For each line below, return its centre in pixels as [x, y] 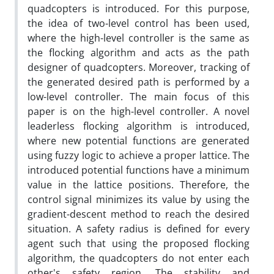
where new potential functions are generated [139, 140]
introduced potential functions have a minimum [139, 170]
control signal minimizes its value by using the [139, 199]
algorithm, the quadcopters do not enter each [139, 258]
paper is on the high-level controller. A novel [139, 111]
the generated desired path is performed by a [139, 82]
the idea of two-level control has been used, [139, 23]
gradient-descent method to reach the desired [139, 214]
